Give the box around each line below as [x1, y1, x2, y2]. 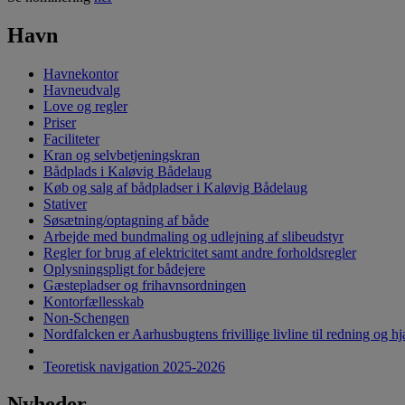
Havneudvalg [43, 81, 120, 98]
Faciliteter [43, 130, 99, 146]
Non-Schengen [43, 309, 129, 325]
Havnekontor [43, 65, 118, 81]
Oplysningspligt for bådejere [43, 260, 205, 277]
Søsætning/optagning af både [43, 212, 209, 228]
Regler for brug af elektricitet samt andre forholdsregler [43, 244, 356, 260]
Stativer [43, 195, 87, 212]
